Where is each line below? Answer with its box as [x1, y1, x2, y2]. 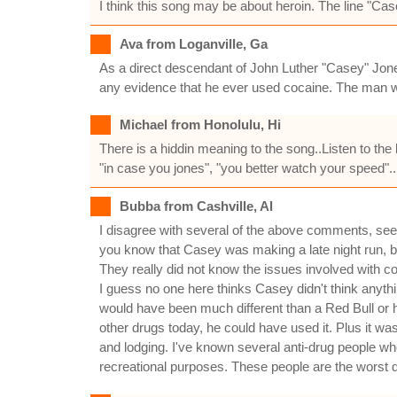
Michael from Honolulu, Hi [120, 117, 281, 132]
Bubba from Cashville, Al [120, 198, 273, 214]
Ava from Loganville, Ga [120, 36, 268, 51]
